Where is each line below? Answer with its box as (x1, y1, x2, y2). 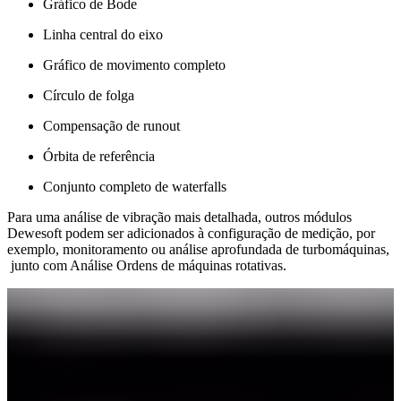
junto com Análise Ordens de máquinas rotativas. (7, 258, 286, 274)
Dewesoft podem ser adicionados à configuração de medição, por (7, 226, 375, 242)
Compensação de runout (43, 118, 180, 134)
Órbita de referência (43, 149, 155, 165)
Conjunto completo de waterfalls (43, 179, 226, 195)
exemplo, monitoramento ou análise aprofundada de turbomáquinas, (7, 242, 389, 258)
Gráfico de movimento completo (43, 57, 226, 73)
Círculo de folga (43, 88, 134, 104)
